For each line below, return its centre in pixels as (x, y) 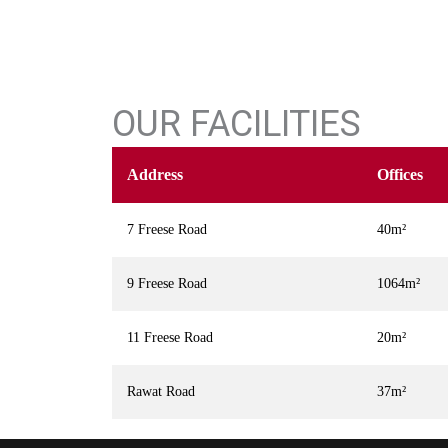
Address (155, 174)
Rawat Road (161, 391)
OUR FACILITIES (236, 124)
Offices (400, 174)
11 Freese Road (170, 337)
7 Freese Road (167, 229)
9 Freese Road (167, 283)
